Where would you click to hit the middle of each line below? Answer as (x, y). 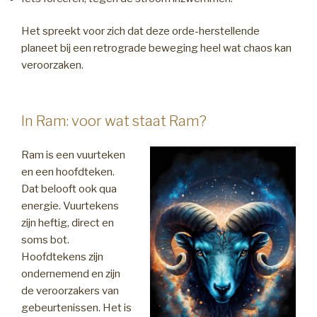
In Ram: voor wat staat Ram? (114, 121)
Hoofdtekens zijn (62, 257)
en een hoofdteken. (68, 172)
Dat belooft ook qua (69, 189)
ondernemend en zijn (71, 274)
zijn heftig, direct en (68, 223)
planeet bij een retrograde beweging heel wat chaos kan (156, 48)
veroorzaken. (52, 65)
